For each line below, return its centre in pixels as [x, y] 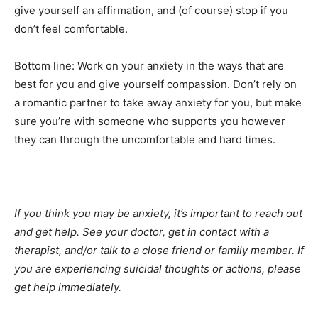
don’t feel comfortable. [72, 28]
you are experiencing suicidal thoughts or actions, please [158, 268]
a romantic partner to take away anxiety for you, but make [158, 102]
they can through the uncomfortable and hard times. [146, 139]
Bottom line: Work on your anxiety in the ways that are [149, 65]
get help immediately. [69, 287]
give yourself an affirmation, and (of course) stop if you [151, 10]
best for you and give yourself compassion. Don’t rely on [155, 84]
